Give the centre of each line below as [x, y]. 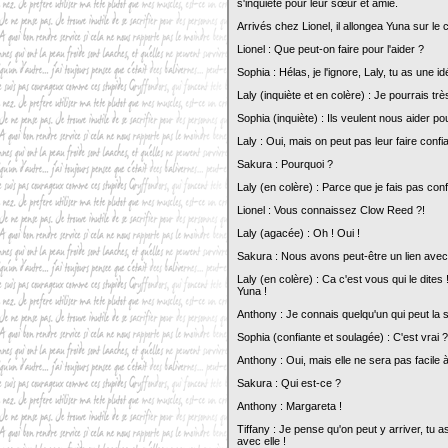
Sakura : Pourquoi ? [285, 164]
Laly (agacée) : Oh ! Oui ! [298, 233]
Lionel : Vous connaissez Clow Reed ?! [331, 210]
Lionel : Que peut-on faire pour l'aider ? [330, 49]
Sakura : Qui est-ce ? [289, 383]
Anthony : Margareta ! [289, 406]
